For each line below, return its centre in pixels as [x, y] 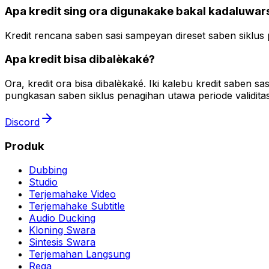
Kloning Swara [62, 230]
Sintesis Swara [62, 242]
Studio [43, 182]
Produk [25, 146]
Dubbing [48, 170]
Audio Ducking [62, 218]
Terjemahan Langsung [80, 254]
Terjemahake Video [72, 194]
